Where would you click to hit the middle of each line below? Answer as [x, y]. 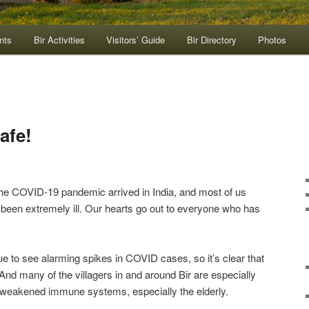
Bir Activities [59, 40]
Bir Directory [211, 40]
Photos [272, 40]
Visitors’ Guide [136, 40]
